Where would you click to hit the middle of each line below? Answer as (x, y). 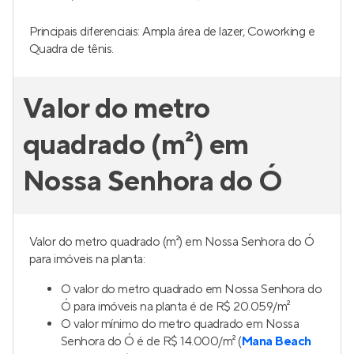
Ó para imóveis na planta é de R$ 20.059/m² (175, 307)
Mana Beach (276, 341)
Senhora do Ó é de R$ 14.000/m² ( (151, 341)
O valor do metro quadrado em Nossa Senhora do (192, 289)
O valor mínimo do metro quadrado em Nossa (180, 324)
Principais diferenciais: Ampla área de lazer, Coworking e (172, 32)
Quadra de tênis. (72, 49)
